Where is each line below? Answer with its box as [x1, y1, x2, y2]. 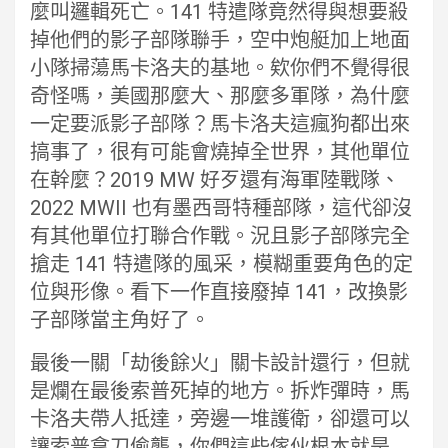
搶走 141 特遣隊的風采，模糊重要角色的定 [30, 251, 413, 276]
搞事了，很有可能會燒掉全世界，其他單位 [30, 139, 410, 164]
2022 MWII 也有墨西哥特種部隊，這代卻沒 [30, 195, 412, 220]
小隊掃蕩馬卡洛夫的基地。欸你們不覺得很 [30, 55, 410, 80]
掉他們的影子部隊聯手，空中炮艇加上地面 [30, 27, 410, 52]
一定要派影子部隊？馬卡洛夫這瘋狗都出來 [30, 111, 410, 136]
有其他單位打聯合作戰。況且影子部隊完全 [30, 223, 410, 248]
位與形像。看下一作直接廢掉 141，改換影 [30, 279, 408, 304]
